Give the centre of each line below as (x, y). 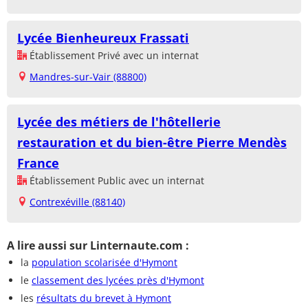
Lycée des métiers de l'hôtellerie (119, 122)
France (38, 163)
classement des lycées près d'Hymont (118, 280)
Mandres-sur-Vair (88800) (88, 77)
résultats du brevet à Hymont (104, 298)
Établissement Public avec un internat (115, 181)
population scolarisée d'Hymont (104, 263)
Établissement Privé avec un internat (113, 56)
